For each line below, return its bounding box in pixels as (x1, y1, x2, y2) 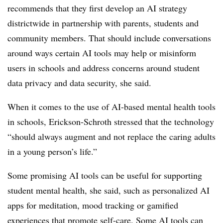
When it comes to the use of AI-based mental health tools (7, 101, 216, 112)
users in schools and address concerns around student (7, 62, 200, 74)
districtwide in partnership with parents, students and (7, 17, 199, 29)
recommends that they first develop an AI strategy (7, 2, 187, 14)
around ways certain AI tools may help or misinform (7, 47, 196, 59)
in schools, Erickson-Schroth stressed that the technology (7, 115, 214, 127)
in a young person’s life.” (7, 145, 100, 157)
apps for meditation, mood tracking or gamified (7, 199, 178, 211)
